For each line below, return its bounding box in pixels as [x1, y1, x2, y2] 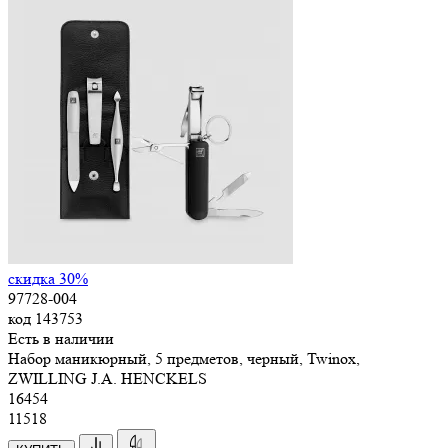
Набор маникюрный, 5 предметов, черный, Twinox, [8, 348, 360, 368]
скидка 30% [8, 268, 88, 288]
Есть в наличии [8, 328, 114, 348]
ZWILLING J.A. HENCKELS [8, 368, 207, 388]
